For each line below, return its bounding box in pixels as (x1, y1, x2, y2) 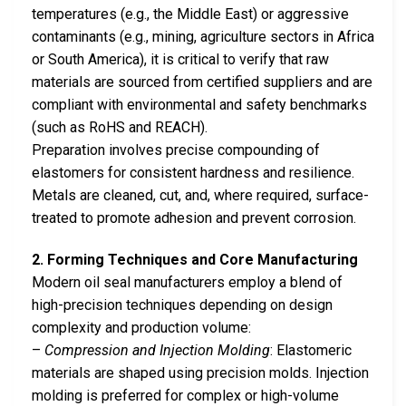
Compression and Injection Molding (44, 341, 270, 359)
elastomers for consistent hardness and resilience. (32, 163, 354, 181)
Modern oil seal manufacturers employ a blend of (32, 273, 343, 291)
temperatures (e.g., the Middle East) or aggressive (32, 5, 349, 23)
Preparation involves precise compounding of (32, 140, 320, 159)
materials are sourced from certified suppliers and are (32, 72, 372, 91)
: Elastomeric (270, 341, 352, 359)
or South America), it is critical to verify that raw (32, 50, 329, 68)
